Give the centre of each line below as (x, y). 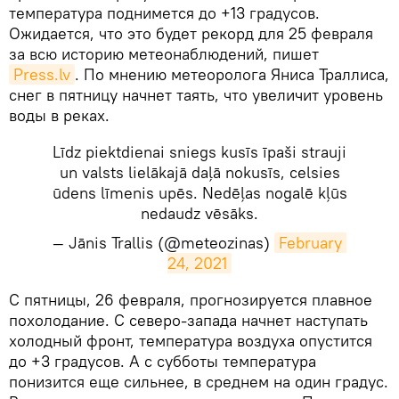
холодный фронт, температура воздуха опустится (191, 340)
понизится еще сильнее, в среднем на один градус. (199, 381)
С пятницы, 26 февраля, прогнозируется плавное (191, 299)
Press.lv (42, 74)
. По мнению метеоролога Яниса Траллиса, (232, 74)
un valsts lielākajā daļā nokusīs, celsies (199, 172)
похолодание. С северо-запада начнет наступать (188, 320)
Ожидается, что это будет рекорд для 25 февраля (191, 33)
